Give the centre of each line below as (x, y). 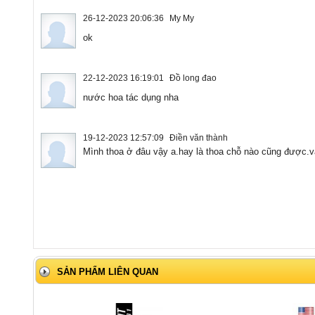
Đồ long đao (193, 78)
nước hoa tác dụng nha (131, 97)
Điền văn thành (199, 137)
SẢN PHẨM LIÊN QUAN (108, 271)
